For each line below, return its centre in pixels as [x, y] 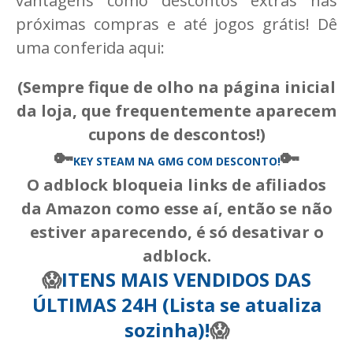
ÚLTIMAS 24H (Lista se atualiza [176, 305]
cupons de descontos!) [176, 135]
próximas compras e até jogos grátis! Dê [176, 24]
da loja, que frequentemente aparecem [176, 111]
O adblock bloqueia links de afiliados [176, 185]
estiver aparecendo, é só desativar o [176, 232]
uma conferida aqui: [90, 48]
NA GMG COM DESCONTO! [207, 162]
